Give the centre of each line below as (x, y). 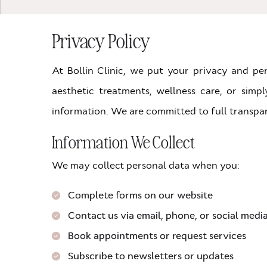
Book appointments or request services (157, 236)
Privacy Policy (101, 40)
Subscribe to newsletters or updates (151, 256)
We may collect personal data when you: (146, 166)
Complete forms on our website (140, 195)
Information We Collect (123, 141)
